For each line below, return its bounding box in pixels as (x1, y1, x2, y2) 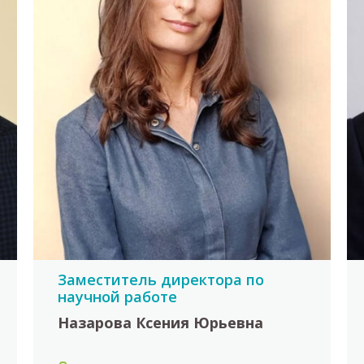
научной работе (57, 286, 177, 306)
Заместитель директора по (57, 269, 264, 289)
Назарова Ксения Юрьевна (57, 313, 263, 333)
